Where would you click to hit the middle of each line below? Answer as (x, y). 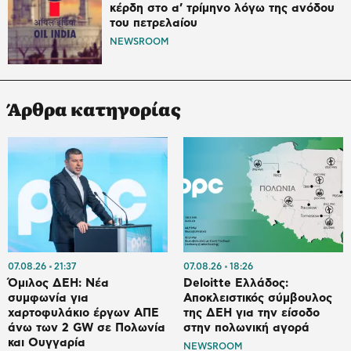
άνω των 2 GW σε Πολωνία (87, 327)
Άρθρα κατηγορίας (94, 109)
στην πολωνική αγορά (246, 327)
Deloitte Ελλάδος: (236, 283)
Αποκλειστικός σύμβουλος (258, 298)
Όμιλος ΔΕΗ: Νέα (58, 283)
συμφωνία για (48, 298)
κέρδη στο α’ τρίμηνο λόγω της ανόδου (222, 9)
